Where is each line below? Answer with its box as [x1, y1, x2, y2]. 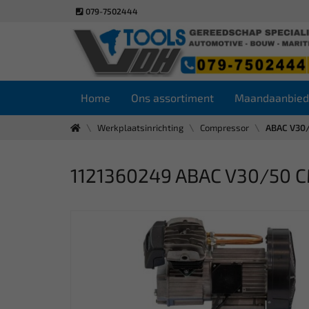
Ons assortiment [131, 91, 214, 104]
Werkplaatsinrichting [97, 122, 183, 133]
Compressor [200, 122, 249, 133]
